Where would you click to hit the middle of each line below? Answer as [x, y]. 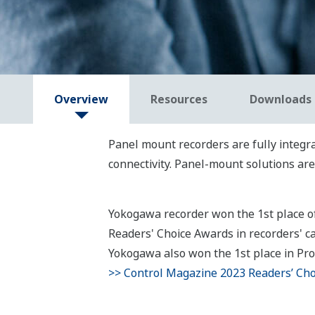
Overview [81, 99]
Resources [179, 99]
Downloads [281, 99]
